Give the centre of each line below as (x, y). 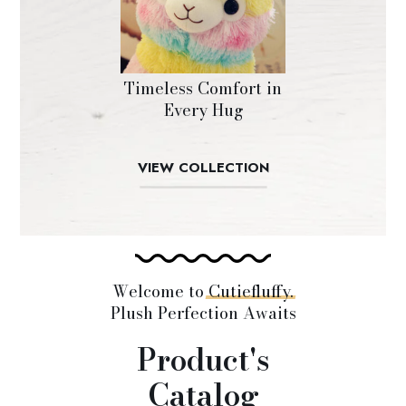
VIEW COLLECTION (203, 168)
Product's (203, 360)
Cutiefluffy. (251, 292)
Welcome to (160, 292)
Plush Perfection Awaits (203, 314)
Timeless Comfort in (203, 89)
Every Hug (203, 111)
